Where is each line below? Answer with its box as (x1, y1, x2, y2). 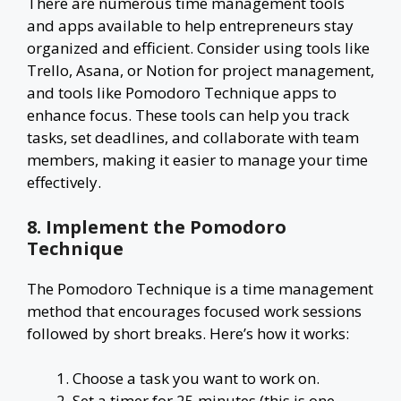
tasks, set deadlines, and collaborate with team (27, 127, 359, 148)
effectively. (27, 172, 101, 192)
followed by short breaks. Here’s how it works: (27, 322, 349, 344)
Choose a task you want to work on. (73, 368, 320, 388)
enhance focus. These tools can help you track (27, 105, 349, 125)
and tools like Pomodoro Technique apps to (27, 82, 337, 103)
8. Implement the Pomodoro (27, 214, 286, 239)
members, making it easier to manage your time (27, 149, 368, 170)
